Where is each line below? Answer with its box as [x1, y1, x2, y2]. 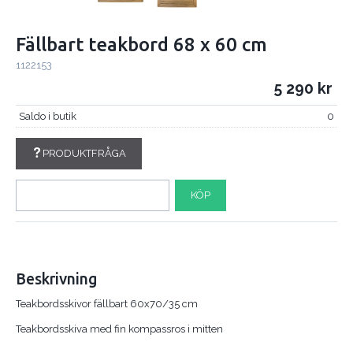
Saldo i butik [18, 110, 76, 122]
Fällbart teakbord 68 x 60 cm [16, 34, 267, 56]
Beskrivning [16, 269, 98, 288]
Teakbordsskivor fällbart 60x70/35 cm [16, 297, 198, 310]
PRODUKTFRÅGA [42, 147, 126, 159]
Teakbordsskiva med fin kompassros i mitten [16, 322, 223, 335]
